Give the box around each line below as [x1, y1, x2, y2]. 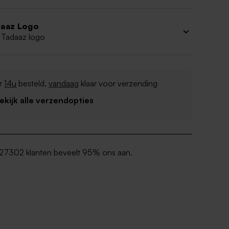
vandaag [49, 78, 79, 88]
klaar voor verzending [79, 78, 158, 88]
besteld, [16, 78, 49, 88]
